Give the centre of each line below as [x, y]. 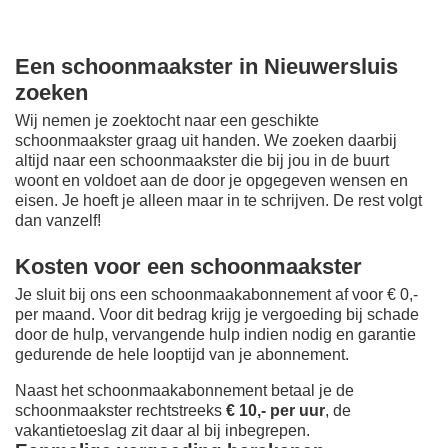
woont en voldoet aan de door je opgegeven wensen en [211, 181]
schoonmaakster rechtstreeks [120, 411]
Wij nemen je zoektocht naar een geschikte [167, 121]
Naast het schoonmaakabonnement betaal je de [184, 391]
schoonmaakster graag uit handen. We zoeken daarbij [206, 141]
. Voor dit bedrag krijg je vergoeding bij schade [255, 315]
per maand [53, 315]
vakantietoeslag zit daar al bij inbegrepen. [162, 431]
